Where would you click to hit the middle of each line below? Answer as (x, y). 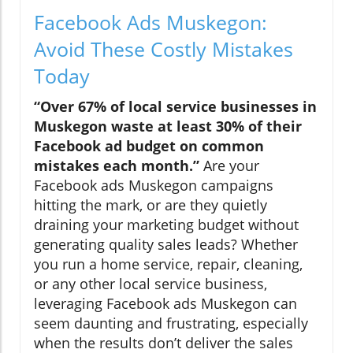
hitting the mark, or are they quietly (150, 204)
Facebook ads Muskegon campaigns (154, 185)
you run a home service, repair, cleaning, (168, 264)
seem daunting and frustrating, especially (171, 323)
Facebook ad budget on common (149, 145)
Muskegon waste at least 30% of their (168, 126)
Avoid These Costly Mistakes (163, 48)
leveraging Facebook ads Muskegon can (165, 303)
